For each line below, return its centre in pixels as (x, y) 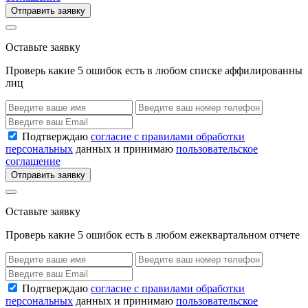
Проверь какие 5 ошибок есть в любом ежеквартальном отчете (153, 235)
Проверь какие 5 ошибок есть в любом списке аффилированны (154, 70)
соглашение (33, 161)
